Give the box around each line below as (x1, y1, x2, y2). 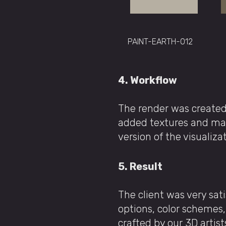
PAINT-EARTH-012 (128, 37, 193, 46)
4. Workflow (118, 74, 179, 86)
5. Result (118, 160, 164, 173)
